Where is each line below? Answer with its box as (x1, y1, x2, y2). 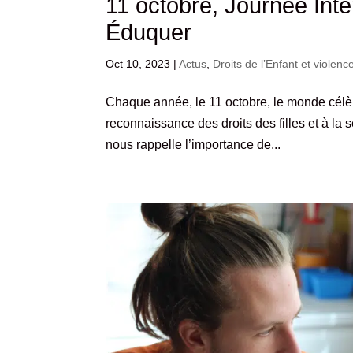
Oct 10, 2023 (106, 57, 171, 70)
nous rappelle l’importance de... (106, 137, 281, 151)
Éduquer (106, 19, 199, 45)
